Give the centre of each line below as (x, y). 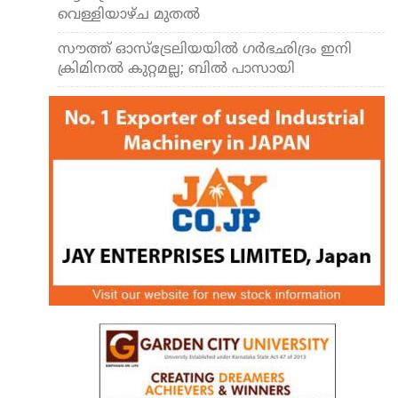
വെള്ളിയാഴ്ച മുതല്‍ (129, 15)
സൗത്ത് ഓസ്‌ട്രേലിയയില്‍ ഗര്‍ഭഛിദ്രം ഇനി (205, 49)
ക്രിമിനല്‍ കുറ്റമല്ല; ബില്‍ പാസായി (176, 69)
